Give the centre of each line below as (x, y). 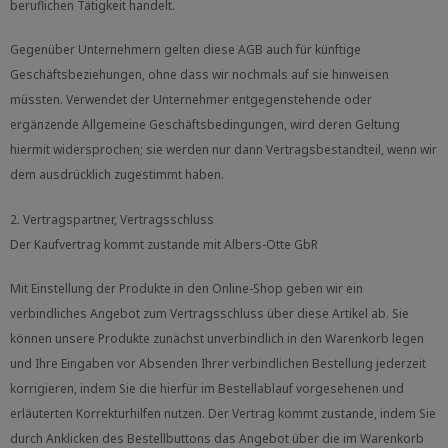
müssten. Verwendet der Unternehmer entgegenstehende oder (191, 100)
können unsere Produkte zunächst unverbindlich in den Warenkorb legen (217, 338)
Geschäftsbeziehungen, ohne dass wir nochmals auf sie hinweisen (199, 75)
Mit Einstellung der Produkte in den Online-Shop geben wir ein (186, 288)
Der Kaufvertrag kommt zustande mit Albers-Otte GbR (164, 244)
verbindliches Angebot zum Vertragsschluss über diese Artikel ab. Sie (209, 313)
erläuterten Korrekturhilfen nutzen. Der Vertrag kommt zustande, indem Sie (223, 413)
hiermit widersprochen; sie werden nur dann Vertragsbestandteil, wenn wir (223, 150)
